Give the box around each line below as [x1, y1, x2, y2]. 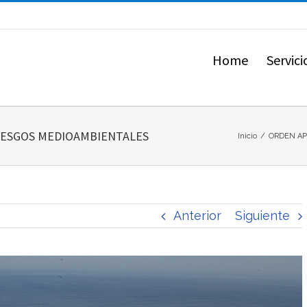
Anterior [173, 208, 221, 223]
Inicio [238, 131, 257, 140]
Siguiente [235, 208, 290, 223]
